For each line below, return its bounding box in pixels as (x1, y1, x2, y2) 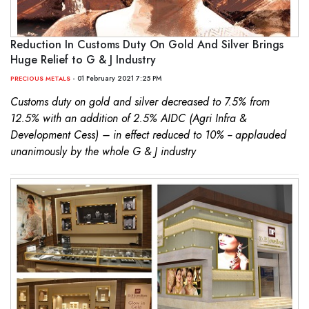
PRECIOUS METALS (10, 74, 70, 83)
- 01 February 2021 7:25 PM (70, 73, 161, 84)
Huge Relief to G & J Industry (10, 52, 156, 68)
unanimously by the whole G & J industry (10, 143, 196, 160)
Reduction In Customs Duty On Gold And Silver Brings (10, 37, 283, 53)
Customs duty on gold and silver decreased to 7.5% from (10, 94, 270, 110)
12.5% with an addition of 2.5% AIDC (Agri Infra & (10, 110, 246, 127)
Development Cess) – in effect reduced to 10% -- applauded (10, 127, 286, 143)
